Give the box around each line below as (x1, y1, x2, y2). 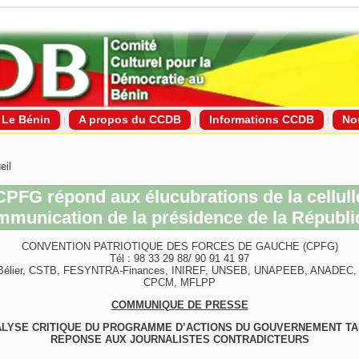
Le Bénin (2, 113, 50, 126)
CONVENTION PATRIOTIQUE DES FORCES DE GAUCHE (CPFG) (21, 240, 338, 252)
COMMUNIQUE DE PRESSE (111, 299, 248, 311)
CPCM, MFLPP (143, 276, 216, 288)
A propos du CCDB (79, 113, 181, 126)
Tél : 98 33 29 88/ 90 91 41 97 (110, 252, 249, 264)
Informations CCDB (209, 113, 314, 126)
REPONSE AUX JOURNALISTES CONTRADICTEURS (50, 333, 309, 345)
